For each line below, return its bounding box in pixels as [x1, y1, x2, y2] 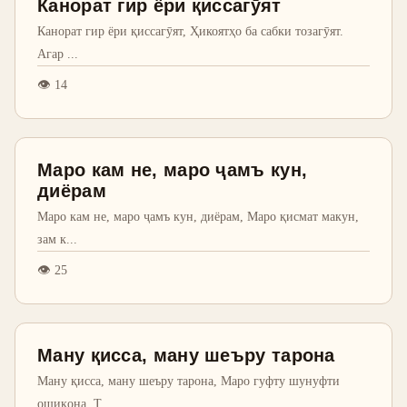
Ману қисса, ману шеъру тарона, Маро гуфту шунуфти [37, 373, 340, 388]
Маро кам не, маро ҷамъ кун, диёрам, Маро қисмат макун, [37, 209, 359, 223]
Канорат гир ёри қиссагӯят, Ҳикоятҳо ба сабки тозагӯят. [37, 24, 343, 38]
